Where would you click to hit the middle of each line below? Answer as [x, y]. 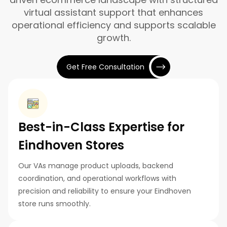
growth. [113, 38]
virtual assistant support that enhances [113, 13]
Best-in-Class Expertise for [101, 127]
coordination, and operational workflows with [97, 179]
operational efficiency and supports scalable [113, 25]
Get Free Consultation [105, 67]
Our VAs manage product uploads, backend [96, 166]
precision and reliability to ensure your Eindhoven [105, 191]
